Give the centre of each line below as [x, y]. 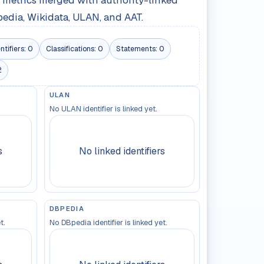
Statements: [137, 49]
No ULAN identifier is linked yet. [103, 109]
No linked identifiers [122, 151]
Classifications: [72, 49]
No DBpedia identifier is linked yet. [108, 223]
